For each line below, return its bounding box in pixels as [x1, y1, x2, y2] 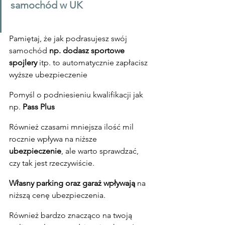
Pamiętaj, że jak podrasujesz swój [9, 33, 129, 43]
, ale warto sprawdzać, [61, 146, 141, 156]
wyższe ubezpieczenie [9, 69, 87, 79]
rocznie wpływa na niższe [9, 134, 99, 144]
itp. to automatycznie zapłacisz [37, 57, 150, 67]
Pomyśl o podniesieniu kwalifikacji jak [9, 89, 145, 99]
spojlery [9, 57, 37, 67]
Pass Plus [21, 101, 55, 111]
